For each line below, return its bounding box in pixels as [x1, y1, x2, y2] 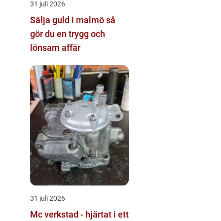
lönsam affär [30, 42, 80, 53]
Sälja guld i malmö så [30, 14, 106, 25]
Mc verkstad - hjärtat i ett [30, 209, 129, 220]
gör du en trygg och [30, 28, 105, 39]
